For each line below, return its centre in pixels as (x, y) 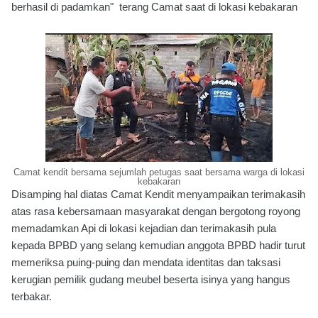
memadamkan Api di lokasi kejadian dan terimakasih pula (144, 228)
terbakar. (32, 296)
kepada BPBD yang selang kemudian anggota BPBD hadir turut (158, 245)
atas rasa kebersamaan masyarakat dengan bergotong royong (156, 211)
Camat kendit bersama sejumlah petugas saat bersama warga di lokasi (159, 172)
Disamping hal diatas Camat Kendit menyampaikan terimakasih (158, 194)
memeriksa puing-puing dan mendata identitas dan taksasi (146, 262)
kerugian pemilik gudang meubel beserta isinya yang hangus (151, 279)
